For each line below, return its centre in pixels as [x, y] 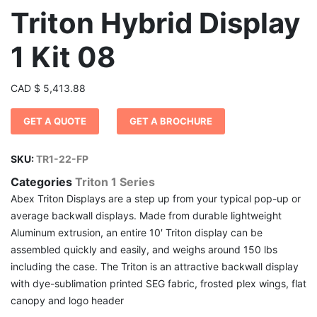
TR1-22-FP [62, 159]
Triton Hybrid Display [155, 23]
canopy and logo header [67, 300]
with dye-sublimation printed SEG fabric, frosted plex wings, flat [158, 283]
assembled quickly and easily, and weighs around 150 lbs [144, 249]
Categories [43, 182]
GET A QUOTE [55, 121]
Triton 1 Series [115, 182]
